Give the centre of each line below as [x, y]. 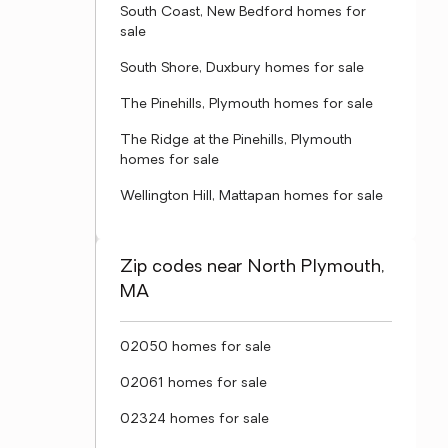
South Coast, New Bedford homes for [243, 12]
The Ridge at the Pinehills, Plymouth [236, 140]
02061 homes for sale [193, 383]
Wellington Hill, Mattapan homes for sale [251, 196]
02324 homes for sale [194, 419]
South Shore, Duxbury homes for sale [242, 68]
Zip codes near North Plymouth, [252, 267]
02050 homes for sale [195, 347]
